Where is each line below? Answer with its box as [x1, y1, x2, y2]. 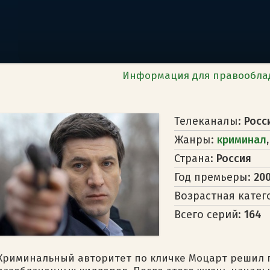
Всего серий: [174, 207, 244, 221]
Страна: [174, 151, 216, 165]
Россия [216, 151, 251, 165]
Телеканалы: [174, 114, 244, 128]
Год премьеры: [174, 170, 254, 184]
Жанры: [174, 133, 217, 146]
